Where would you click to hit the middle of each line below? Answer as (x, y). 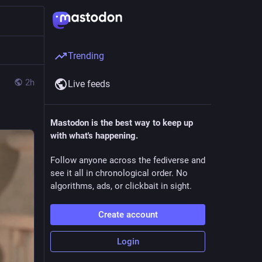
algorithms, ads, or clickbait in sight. (121, 186)
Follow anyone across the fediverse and (128, 160)
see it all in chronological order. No (119, 173)
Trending (86, 56)
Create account (128, 215)
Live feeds (89, 84)
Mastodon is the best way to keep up (122, 123)
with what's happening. (94, 136)
